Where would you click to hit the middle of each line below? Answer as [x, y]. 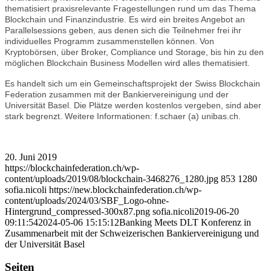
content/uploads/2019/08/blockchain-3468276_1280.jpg [112, 178]
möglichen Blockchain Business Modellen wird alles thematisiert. [127, 63]
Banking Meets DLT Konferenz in [185, 222]
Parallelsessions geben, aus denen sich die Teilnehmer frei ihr [123, 30]
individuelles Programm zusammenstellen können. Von [109, 41]
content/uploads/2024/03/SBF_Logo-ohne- [87, 200]
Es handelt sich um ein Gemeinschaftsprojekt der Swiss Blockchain [132, 83]
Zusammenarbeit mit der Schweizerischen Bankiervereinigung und [132, 233]
